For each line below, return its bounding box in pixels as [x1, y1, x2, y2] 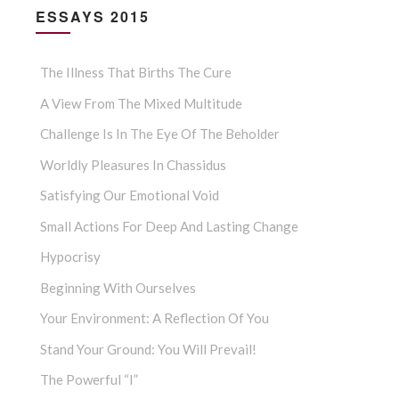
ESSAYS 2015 [36, 6, 150, 28]
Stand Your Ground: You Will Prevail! [40, 340, 256, 357]
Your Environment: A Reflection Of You [40, 310, 269, 327]
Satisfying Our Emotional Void [40, 187, 219, 204]
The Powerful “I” [40, 371, 138, 388]
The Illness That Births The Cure [40, 64, 232, 81]
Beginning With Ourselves [40, 279, 196, 296]
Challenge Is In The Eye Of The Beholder [40, 126, 280, 142]
